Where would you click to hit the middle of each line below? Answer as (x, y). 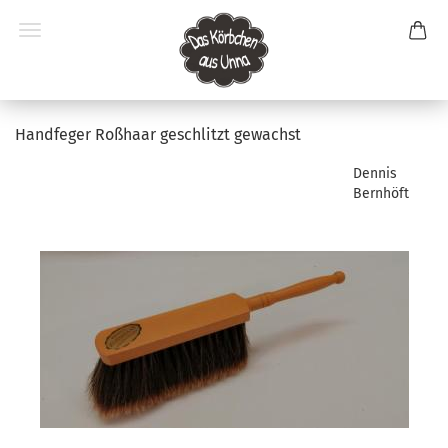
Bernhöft (381, 193)
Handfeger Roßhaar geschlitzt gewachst (158, 134)
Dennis (375, 173)
